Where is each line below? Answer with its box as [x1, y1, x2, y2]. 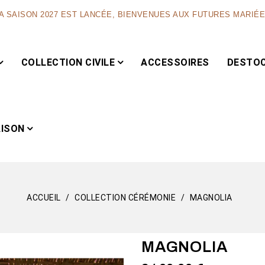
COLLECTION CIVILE [21, 57, 115, 68]
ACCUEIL [27, 193, 61, 202]
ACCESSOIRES [141, 57, 209, 68]
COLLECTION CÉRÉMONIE [75, 193, 176, 202]
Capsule [145, 202, 176, 211]
